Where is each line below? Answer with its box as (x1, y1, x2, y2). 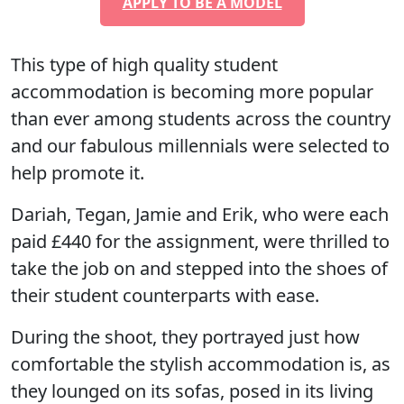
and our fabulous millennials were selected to (11, 133, 390, 158)
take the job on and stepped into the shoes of (11, 255, 388, 280)
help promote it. (11, 160, 144, 185)
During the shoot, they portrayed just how (11, 324, 360, 349)
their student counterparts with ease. (11, 282, 319, 308)
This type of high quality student (11, 51, 278, 77)
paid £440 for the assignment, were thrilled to (11, 228, 390, 253)
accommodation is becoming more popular (11, 78, 373, 104)
